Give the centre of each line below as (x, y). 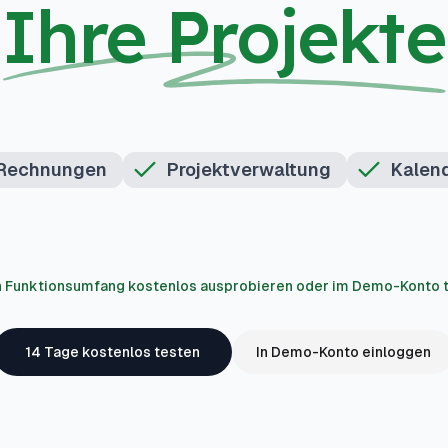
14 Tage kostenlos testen (112, 352)
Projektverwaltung (249, 169)
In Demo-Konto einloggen (343, 352)
